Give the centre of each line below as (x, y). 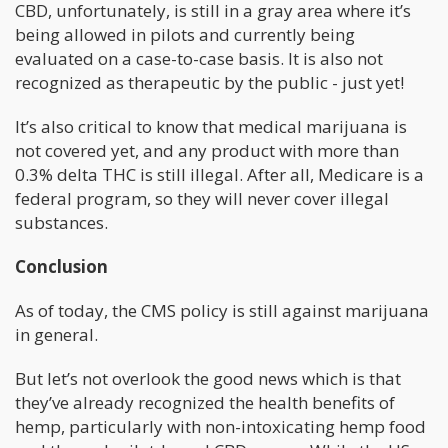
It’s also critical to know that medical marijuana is (211, 126)
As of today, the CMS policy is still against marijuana (222, 310)
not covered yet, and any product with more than (207, 150)
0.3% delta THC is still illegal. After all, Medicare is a (219, 174)
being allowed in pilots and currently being (185, 34)
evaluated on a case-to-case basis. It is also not (199, 58)
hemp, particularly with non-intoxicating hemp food (220, 426)
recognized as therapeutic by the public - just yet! (209, 82)
